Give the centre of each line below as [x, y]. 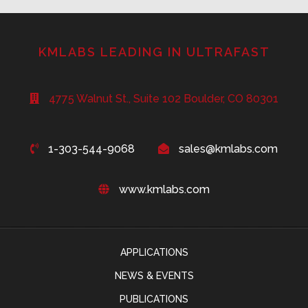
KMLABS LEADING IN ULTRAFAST [154, 52]
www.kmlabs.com [164, 189]
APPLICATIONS [154, 252]
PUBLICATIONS [154, 299]
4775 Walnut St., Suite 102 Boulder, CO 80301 [164, 98]
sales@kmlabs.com [228, 148]
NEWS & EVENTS [154, 275]
